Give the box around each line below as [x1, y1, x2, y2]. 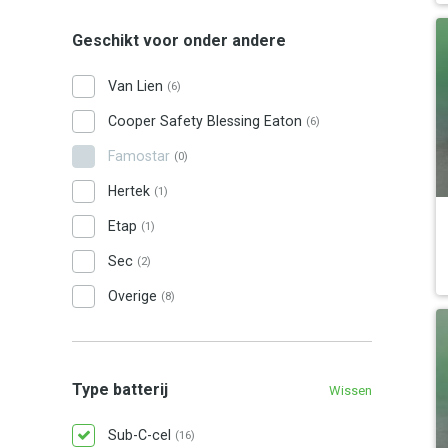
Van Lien [108, 78, 167, 94]
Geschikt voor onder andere [72, 31, 286, 50]
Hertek [108, 183, 154, 199]
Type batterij [72, 380, 168, 399]
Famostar [108, 148, 174, 164]
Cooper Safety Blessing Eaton [108, 113, 306, 129]
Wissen [329, 383, 372, 398]
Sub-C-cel [108, 427, 175, 443]
